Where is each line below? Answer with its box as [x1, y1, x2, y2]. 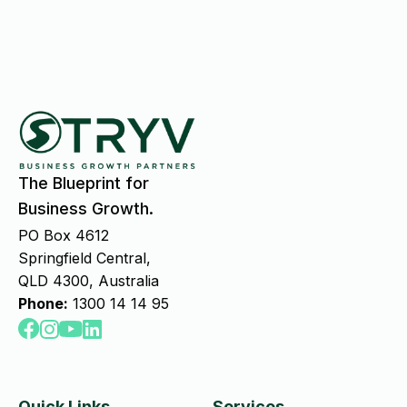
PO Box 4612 [18, 226, 109, 244]
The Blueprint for [18, 174, 149, 193]
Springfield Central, [18, 249, 151, 267]
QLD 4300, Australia [18, 272, 159, 290]
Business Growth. [18, 199, 154, 218]
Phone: [18, 294, 68, 313]
